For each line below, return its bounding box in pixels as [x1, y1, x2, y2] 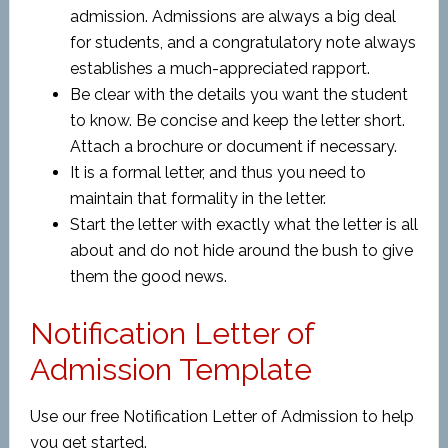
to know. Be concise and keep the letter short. [69, 111, 405, 130]
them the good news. [69, 267, 227, 286]
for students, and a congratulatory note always [69, 33, 416, 52]
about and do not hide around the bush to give [69, 241, 413, 260]
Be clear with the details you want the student [69, 85, 408, 104]
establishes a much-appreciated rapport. [69, 59, 370, 78]
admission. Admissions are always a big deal [69, 7, 396, 26]
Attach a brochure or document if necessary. [69, 137, 397, 156]
